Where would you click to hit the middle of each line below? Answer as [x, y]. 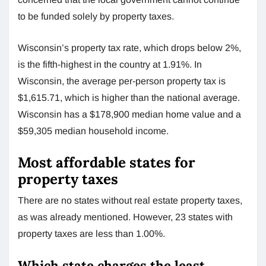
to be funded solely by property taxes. [96, 16]
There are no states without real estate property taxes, [130, 200]
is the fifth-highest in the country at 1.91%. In [110, 64]
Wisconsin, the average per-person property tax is [122, 81]
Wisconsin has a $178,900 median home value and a [129, 114]
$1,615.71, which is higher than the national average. [129, 97]
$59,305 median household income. [93, 131]
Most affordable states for [107, 162]
